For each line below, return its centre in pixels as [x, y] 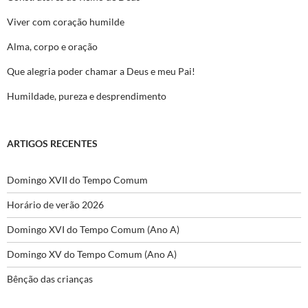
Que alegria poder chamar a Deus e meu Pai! [101, 71]
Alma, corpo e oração [52, 47]
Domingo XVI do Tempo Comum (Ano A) [93, 230]
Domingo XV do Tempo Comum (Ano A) [92, 254]
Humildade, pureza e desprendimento [87, 96]
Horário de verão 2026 [55, 205]
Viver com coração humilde [66, 22]
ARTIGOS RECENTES [52, 144]
